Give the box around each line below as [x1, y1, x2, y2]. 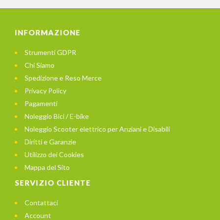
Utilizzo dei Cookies [25, 150, 84, 159]
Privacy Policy [25, 86, 66, 95]
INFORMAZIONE [15, 28, 81, 37]
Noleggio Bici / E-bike [25, 112, 89, 121]
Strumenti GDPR [25, 48, 76, 57]
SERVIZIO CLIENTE [15, 178, 91, 188]
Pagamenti [25, 99, 57, 108]
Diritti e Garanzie [25, 137, 76, 146]
